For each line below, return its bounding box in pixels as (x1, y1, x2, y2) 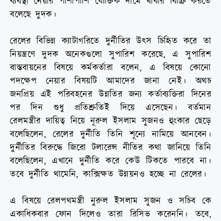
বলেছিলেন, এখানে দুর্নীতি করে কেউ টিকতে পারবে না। (10, 155, 211, 168)
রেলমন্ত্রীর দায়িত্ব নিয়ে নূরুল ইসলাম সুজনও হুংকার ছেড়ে (10, 115, 211, 128)
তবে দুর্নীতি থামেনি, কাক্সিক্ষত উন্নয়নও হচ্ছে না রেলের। (10, 168, 206, 181)
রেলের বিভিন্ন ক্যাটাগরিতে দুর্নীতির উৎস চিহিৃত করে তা (10, 35, 211, 48)
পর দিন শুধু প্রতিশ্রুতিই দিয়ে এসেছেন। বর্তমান (10, 102, 211, 114)
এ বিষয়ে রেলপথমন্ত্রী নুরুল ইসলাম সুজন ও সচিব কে (10, 195, 211, 208)
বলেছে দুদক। (10, 8, 56, 21)
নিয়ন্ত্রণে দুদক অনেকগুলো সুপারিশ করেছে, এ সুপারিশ (10, 48, 211, 61)
